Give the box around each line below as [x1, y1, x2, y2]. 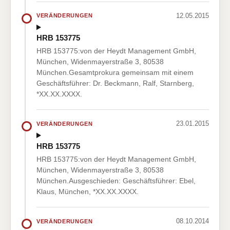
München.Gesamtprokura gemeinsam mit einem [36, 68, 194, 77]
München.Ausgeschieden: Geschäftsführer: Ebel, [36, 177, 196, 185]
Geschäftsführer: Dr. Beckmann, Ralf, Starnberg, [36, 79, 194, 88]
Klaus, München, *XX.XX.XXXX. [36, 187, 139, 196]
